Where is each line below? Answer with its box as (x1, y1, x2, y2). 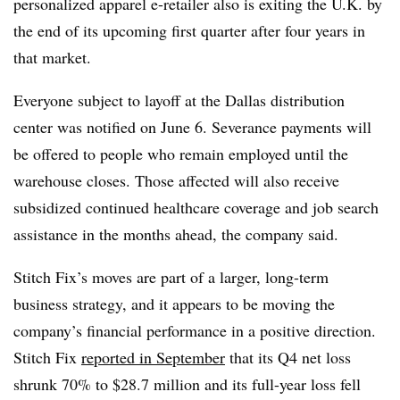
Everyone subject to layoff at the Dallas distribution (13, 88, 345, 111)
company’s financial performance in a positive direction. (13, 319, 376, 341)
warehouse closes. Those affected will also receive (13, 169, 339, 191)
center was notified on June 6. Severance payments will (13, 115, 371, 137)
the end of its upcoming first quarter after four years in (13, 19, 365, 41)
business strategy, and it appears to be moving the (13, 292, 335, 314)
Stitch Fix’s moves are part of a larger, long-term (13, 265, 329, 287)
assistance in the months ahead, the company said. (13, 222, 338, 245)
